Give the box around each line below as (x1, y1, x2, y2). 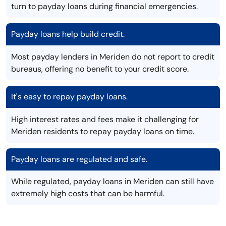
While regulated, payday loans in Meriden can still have (11, 176, 214, 187)
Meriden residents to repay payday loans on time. (11, 126, 194, 137)
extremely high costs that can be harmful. (11, 188, 164, 199)
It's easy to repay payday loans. (11, 91, 128, 102)
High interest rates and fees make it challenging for (11, 114, 199, 125)
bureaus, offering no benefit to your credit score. (11, 64, 189, 75)
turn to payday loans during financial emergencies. (11, 1, 198, 12)
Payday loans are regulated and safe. (11, 154, 147, 165)
